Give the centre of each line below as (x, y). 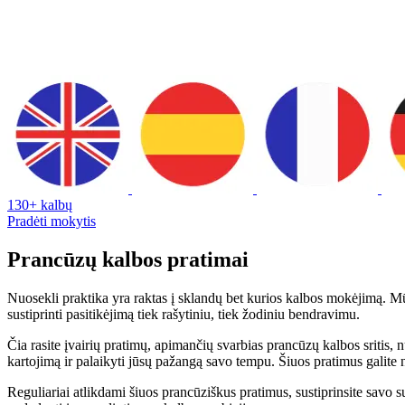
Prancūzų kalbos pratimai (128, 259)
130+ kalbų (40, 204)
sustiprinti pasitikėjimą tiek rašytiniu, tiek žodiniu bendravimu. (184, 314)
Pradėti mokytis (52, 221)
